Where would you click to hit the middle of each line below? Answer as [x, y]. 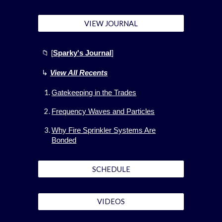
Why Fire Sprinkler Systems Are [104, 131]
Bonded [64, 140]
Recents [94, 73]
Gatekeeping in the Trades [94, 93]
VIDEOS [111, 202]
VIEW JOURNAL [111, 23]
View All [65, 73]
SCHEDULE [111, 169]
